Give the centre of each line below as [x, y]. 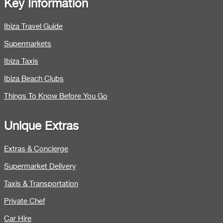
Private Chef [24, 201]
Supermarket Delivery [40, 166]
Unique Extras [41, 126]
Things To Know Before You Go [56, 96]
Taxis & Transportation [41, 184]
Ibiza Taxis [21, 61]
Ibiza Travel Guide [33, 26]
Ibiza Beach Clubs [34, 79]
